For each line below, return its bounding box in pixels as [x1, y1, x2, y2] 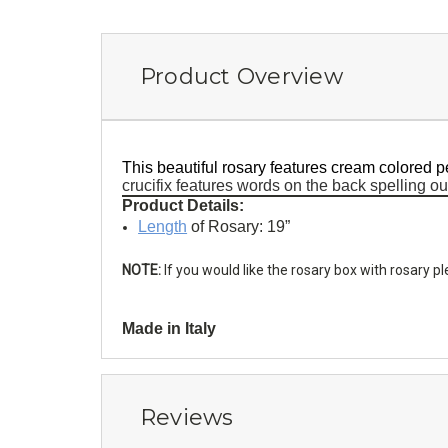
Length [138, 217, 188, 235]
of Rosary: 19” [187, 217, 291, 235]
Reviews [139, 403, 234, 431]
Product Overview [139, 62, 343, 90]
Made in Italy [122, 319, 216, 337]
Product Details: [122, 196, 244, 214]
